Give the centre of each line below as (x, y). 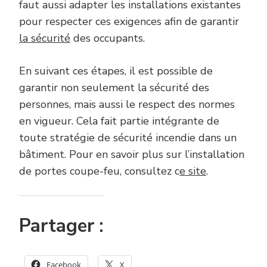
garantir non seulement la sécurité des (114, 88)
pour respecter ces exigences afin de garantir (129, 22)
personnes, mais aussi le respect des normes (127, 105)
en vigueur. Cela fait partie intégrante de (119, 121)
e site (193, 171)
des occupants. (108, 38)
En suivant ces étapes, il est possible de (116, 71)
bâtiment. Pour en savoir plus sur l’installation (132, 155)
